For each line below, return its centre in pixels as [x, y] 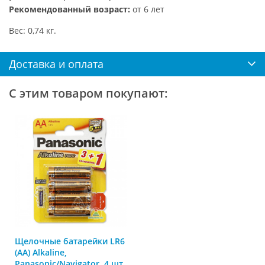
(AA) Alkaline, [41, 252]
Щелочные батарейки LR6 [70, 241]
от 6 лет [147, 9]
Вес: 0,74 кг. [33, 30]
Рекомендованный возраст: [70, 9]
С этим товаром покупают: [88, 93]
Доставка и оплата [56, 64]
